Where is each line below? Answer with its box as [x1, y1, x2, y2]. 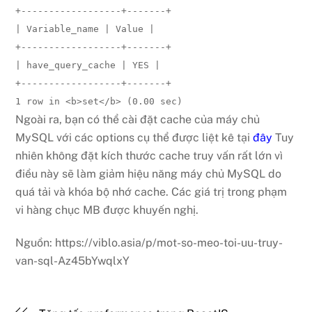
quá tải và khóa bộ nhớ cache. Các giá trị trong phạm [15, 185, 288, 198]
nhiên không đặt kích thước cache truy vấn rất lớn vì [15, 148, 283, 162]
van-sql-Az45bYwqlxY [15, 253, 130, 267]
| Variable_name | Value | [15, 23, 155, 34]
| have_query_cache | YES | [15, 59, 161, 70]
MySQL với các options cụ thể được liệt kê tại [15, 130, 253, 144]
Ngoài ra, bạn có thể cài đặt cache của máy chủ [15, 112, 260, 126]
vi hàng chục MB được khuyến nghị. [15, 203, 199, 217]
